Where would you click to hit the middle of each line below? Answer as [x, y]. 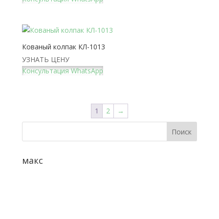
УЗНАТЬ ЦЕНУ [45, 59]
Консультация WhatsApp [62, 70]
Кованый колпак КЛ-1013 [63, 46]
